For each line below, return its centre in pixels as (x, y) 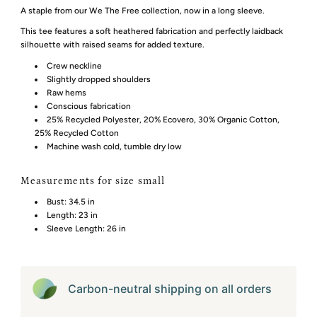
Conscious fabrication (88, 106)
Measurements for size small (93, 181)
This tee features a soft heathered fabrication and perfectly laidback (151, 31)
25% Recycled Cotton (76, 133)
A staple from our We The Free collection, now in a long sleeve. (142, 10)
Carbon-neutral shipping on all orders (169, 289)
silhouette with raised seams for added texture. (112, 44)
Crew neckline (74, 66)
